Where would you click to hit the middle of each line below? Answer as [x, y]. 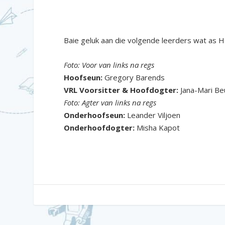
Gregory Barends [134, 77]
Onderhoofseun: [95, 115]
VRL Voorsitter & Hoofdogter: [121, 90]
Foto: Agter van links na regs [110, 102]
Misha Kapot [157, 128]
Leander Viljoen [153, 115]
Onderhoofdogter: [99, 128]
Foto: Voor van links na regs [109, 65]
